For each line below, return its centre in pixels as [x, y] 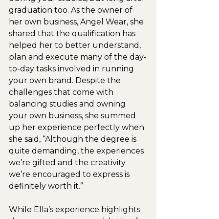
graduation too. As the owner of [72, 10]
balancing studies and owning [68, 104]
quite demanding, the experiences [77, 151]
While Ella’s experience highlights [76, 209]
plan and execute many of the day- [78, 57]
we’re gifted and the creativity [68, 162]
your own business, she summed [73, 115]
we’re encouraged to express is [70, 174]
